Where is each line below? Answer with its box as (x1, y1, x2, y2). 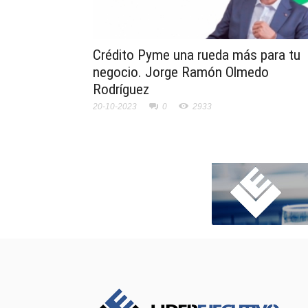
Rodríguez (93, 81, 149, 98)
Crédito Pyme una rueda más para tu (93, 47, 300, 64)
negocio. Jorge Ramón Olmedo (93, 64, 269, 81)
